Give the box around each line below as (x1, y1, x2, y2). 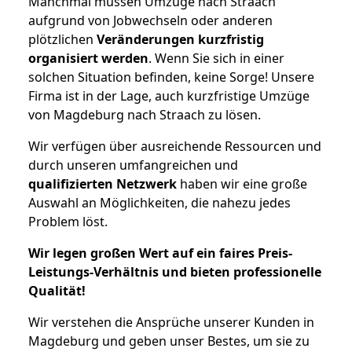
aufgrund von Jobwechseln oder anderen (28, 12, 273, 30)
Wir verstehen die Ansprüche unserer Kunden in (28, 313, 314, 332)
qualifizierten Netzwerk (28, 175, 177, 193)
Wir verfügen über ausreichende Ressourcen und (28, 137, 321, 156)
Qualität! (28, 282, 86, 300)
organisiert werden (28, 49, 148, 68)
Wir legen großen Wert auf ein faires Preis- (28, 244, 292, 262)
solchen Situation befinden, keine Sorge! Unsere (28, 68, 314, 86)
